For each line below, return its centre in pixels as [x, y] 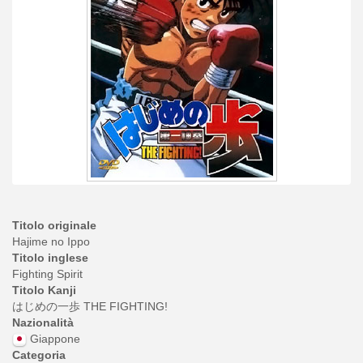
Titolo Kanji [44, 290]
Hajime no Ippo [51, 241]
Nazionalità [43, 322]
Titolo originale [54, 225]
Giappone [55, 339]
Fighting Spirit [47, 274]
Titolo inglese [50, 258]
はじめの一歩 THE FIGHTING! [90, 306]
